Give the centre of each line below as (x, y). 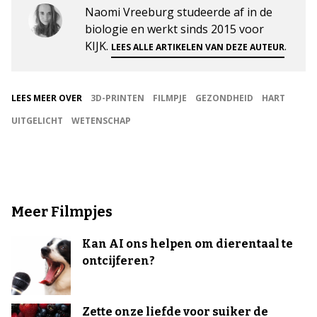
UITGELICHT (37, 121)
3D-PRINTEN (117, 98)
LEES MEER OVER (47, 98)
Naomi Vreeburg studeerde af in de (179, 12)
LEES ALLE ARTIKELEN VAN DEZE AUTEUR (198, 47)
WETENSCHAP (101, 121)
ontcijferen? (119, 261)
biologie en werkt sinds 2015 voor (174, 29)
